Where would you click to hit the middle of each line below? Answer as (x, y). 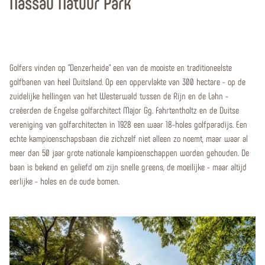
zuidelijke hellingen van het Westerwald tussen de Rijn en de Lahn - (119, 96)
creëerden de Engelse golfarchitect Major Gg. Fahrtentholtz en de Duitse (124, 110)
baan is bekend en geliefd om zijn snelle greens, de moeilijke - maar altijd (128, 167)
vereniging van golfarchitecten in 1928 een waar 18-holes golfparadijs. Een (128, 124)
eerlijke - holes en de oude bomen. (64, 181)
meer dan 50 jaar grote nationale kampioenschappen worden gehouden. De (129, 152)
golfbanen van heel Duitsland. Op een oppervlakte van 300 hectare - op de (127, 81)
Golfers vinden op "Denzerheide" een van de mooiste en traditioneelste (121, 67)
